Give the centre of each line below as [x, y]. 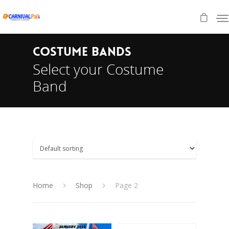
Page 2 [125, 186]
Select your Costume [98, 69]
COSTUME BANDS [82, 52]
